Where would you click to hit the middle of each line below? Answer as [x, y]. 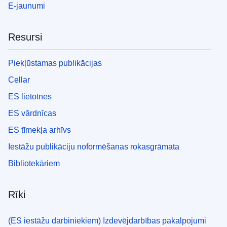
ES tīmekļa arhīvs [40, 130]
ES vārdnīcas [32, 113]
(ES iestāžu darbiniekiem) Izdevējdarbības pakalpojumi [107, 220]
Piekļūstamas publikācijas [55, 63]
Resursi [25, 37]
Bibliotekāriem [34, 163]
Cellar [19, 80]
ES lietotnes [30, 96]
